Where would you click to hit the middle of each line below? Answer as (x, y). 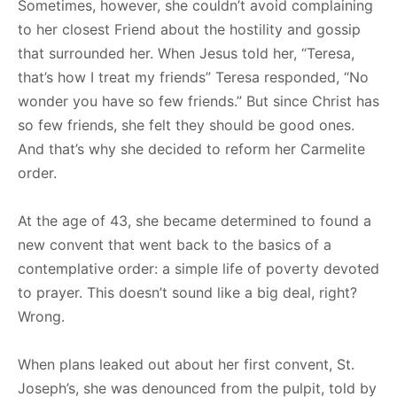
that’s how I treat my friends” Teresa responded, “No (193, 77)
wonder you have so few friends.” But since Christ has (198, 101)
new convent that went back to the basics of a (175, 244)
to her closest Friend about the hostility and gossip (189, 29)
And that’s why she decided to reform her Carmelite (191, 148)
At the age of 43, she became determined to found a (195, 220)
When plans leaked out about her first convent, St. (186, 364)
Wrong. (41, 316)
